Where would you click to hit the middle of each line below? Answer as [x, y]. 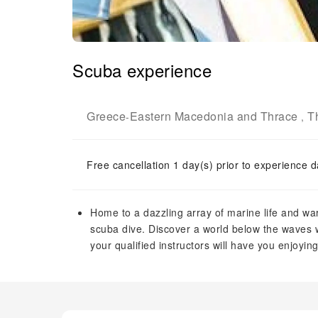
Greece [106, 116]
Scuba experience [142, 70]
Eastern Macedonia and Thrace [214, 116]
